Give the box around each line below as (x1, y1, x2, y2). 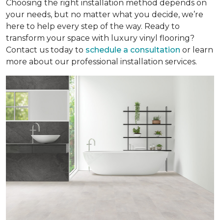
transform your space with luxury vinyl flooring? (6, 33, 194, 43)
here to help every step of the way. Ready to (6, 22, 180, 31)
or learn (180, 45, 213, 55)
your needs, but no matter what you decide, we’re (6, 10, 203, 20)
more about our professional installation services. (6, 57, 197, 67)
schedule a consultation (85, 45, 180, 55)
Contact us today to (6, 45, 85, 55)
